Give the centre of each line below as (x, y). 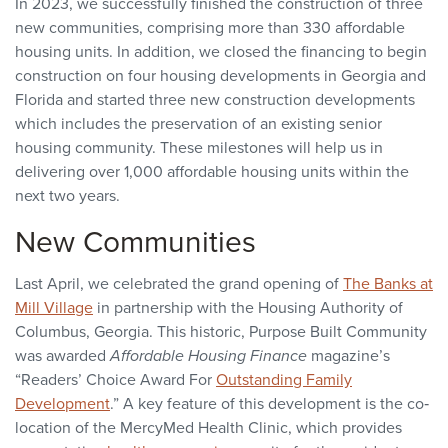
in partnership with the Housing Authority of (248, 307)
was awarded (62, 355)
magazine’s (348, 355)
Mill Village (54, 307)
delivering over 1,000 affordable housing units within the (212, 171)
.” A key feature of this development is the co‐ (269, 403)
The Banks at (388, 283)
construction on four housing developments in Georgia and (220, 75)
